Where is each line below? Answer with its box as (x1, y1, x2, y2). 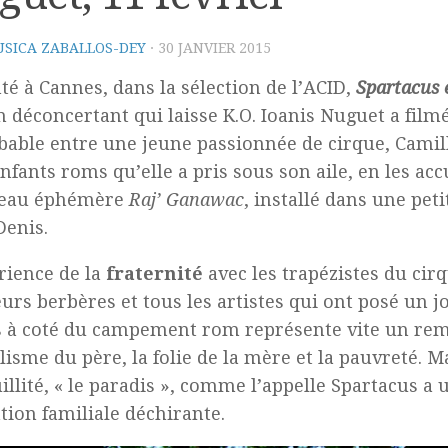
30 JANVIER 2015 (158, 40, 271, 56)
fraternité (106, 263, 203, 284)
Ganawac (166, 189, 244, 210)
